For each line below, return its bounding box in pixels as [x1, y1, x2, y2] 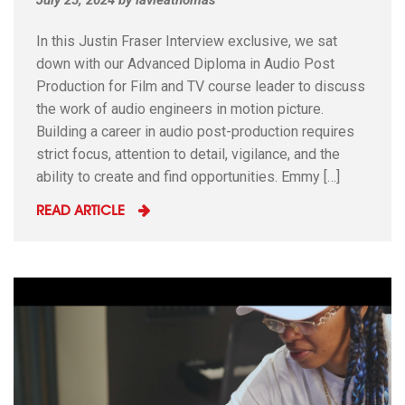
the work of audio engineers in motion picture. [36, 99, 324, 118]
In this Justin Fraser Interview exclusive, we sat [36, 32, 337, 50]
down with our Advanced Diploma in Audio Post [36, 54, 334, 72]
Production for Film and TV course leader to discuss [36, 77, 365, 95]
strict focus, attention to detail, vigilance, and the [36, 145, 340, 163]
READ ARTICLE [36, 204, 125, 219]
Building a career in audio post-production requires [36, 122, 354, 140]
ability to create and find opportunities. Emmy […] [36, 167, 340, 185]
